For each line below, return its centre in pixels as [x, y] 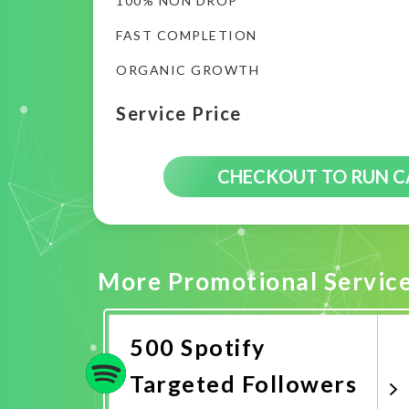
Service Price [179, 113]
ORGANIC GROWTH [188, 70]
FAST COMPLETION [187, 35]
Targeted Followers [243, 383]
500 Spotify [198, 347]
